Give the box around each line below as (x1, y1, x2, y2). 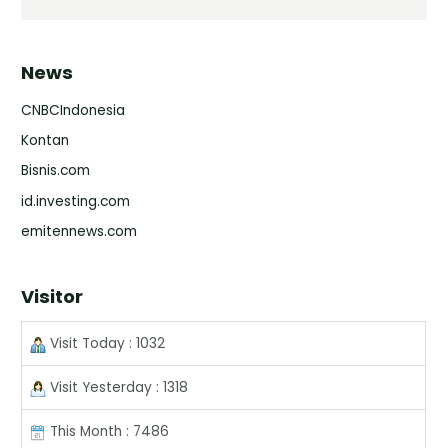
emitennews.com (21, 222, 138, 242)
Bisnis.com (21, 161, 91, 181)
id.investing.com (21, 191, 131, 211)
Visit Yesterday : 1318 (46, 378, 189, 398)
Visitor (21, 284, 84, 310)
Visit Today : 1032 (46, 334, 166, 354)
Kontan (21, 130, 70, 150)
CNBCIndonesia (21, 100, 126, 120)
